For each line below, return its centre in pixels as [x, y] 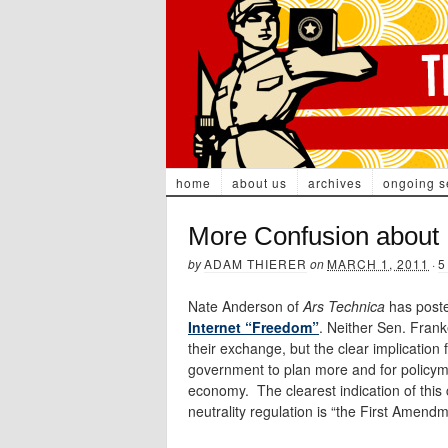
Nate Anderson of [245, 306]
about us [259, 182]
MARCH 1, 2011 [378, 263]
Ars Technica [346, 306]
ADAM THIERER [255, 263]
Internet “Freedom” [253, 327]
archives [334, 182]
